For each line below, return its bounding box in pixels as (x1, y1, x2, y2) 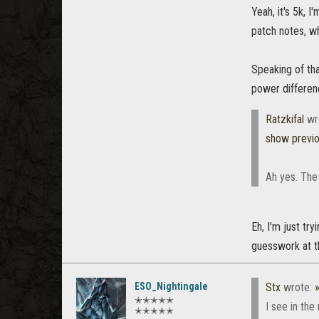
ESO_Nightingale (135, 281, 208, 292)
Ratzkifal (266, 113, 304, 126)
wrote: (281, 281, 315, 294)
